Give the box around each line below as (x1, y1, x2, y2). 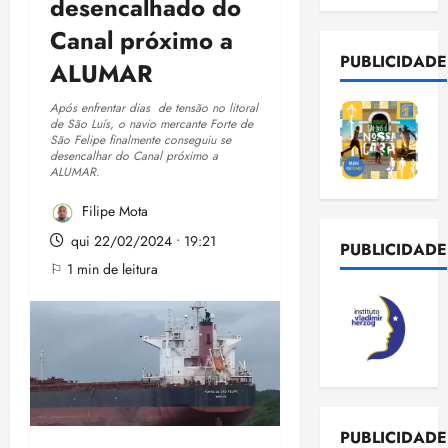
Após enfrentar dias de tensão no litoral (50, 99, 258, 118)
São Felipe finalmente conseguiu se (50, 131, 231, 150)
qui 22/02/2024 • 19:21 (67, 231, 216, 252)
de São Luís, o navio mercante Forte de (50, 115, 253, 134)
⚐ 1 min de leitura (50, 259, 158, 280)
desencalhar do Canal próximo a (50, 147, 218, 166)
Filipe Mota (78, 201, 148, 222)
